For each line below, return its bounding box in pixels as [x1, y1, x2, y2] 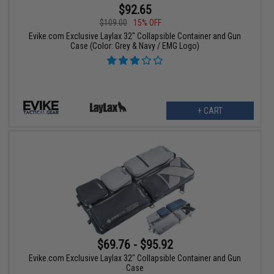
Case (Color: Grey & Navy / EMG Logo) [70, 40, 200, 51]
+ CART [197, 105, 223, 116]
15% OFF [133, 17, 161, 28]
